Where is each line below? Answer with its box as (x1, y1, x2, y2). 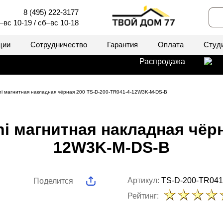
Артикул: (127, 176, 161, 185)
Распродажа (139, 57, 185, 66)
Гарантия (107, 40, 138, 49)
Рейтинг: (127, 191, 159, 200)
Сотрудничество (30, 40, 87, 49)
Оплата (158, 40, 184, 49)
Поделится (33, 177, 73, 185)
